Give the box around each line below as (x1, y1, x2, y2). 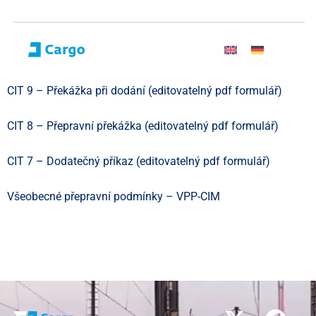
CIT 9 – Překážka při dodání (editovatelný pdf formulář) (7, 84, 282, 97)
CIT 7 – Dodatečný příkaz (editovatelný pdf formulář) (7, 154, 270, 168)
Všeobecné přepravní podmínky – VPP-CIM (7, 190, 220, 203)
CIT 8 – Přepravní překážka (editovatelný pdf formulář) (7, 119, 279, 133)
